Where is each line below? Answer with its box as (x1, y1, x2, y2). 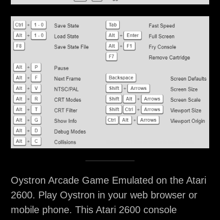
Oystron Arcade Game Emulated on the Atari (10, 175, 206, 186)
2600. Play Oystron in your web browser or (10, 190, 197, 201)
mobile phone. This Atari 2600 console (10, 204, 177, 216)
